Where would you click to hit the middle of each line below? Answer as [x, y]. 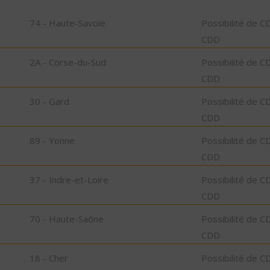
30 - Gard [49, 101]
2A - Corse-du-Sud [68, 62]
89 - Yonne [52, 140]
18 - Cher [49, 258]
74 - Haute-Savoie [67, 23]
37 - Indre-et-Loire [69, 179]
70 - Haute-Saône [67, 218]
